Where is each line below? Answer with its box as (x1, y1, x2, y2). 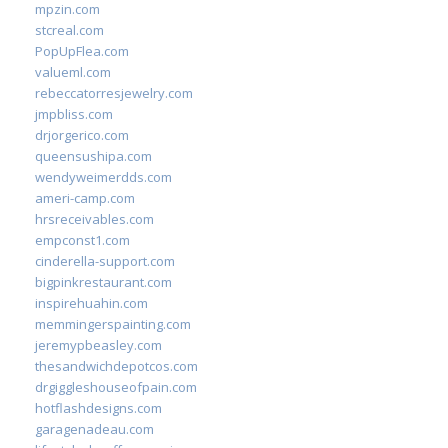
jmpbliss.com (35, 105, 113, 123)
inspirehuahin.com (35, 294, 148, 312)
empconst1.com (35, 231, 130, 249)
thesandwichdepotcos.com (35, 357, 198, 375)
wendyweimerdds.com (35, 168, 172, 186)
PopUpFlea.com (35, 42, 129, 60)
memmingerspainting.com (35, 315, 191, 333)
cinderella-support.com (35, 252, 175, 270)
